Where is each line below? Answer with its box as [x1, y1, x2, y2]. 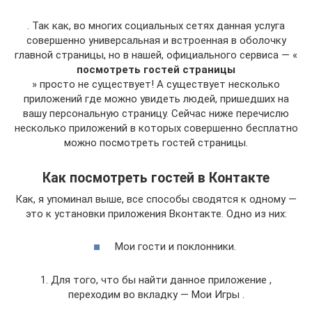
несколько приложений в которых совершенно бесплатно [14, 122, 298, 134]
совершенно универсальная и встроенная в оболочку [26, 34, 286, 47]
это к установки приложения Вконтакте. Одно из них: [25, 208, 287, 220]
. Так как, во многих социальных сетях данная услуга [27, 19, 285, 32]
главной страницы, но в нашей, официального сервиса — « [15, 49, 297, 61]
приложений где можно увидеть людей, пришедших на [23, 93, 289, 105]
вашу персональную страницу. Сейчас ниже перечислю [23, 107, 289, 120]
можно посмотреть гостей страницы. [64, 136, 248, 149]
